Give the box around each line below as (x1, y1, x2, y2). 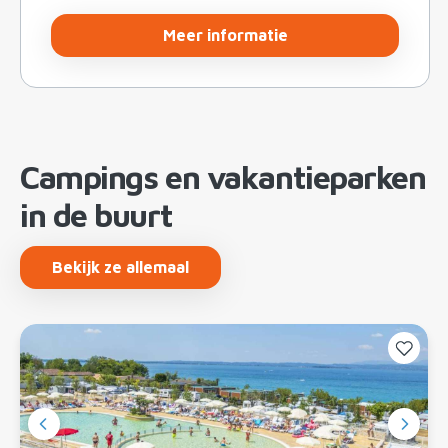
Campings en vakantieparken (20, 157, 426, 196)
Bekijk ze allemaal (52, 257, 189, 276)
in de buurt (20, 195, 173, 234)
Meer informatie (162, 25, 288, 44)
